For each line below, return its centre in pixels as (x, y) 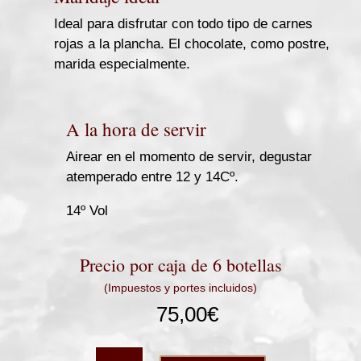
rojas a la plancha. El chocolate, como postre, (192, 44)
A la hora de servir (136, 129)
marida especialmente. (122, 64)
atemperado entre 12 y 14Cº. (152, 177)
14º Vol (87, 211)
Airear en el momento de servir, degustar (189, 157)
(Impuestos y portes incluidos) (180, 288)
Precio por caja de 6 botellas (180, 265)
